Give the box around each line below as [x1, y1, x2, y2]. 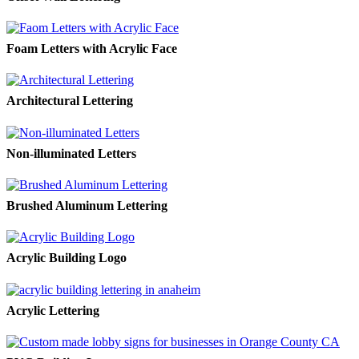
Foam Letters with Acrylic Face [6, 42, 177, 56]
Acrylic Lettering [6, 303, 99, 317]
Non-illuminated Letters [6, 146, 136, 160]
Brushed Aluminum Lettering [6, 198, 167, 212]
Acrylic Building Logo [6, 251, 127, 265]
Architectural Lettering [6, 94, 133, 108]
